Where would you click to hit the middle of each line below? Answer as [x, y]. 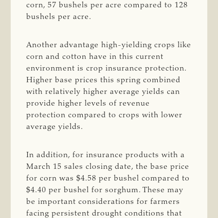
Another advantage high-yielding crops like [109, 45]
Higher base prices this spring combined [104, 80]
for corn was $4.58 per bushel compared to [108, 178]
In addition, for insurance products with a [106, 155]
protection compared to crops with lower [105, 115]
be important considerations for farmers [103, 202]
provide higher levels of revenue [88, 103]
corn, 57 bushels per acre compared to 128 [107, 5]
